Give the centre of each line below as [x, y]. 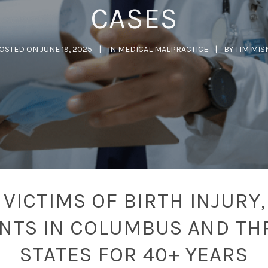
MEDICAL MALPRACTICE [163, 49]
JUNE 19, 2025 [66, 49]
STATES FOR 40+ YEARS [134, 255]
